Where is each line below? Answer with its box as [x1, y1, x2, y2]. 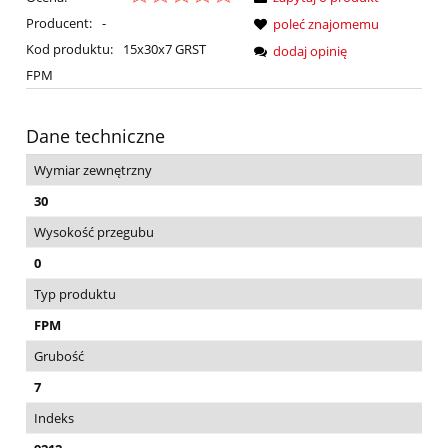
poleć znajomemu [273, 14, 379, 33]
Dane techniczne [26, 123, 165, 148]
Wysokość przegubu [34, 222, 154, 241]
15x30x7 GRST [122, 39, 206, 58]
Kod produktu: [26, 39, 113, 58]
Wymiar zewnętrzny [34, 160, 152, 179]
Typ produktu [34, 284, 116, 303]
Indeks [34, 408, 74, 427]
